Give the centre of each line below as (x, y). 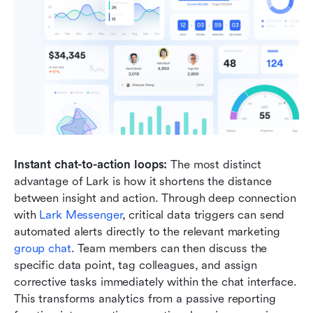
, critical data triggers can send (203, 214)
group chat (43, 248)
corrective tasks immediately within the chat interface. (155, 282)
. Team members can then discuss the (169, 248)
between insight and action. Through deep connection (155, 198)
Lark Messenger (81, 214)
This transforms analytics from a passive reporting (145, 298)
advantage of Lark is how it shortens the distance (143, 181)
